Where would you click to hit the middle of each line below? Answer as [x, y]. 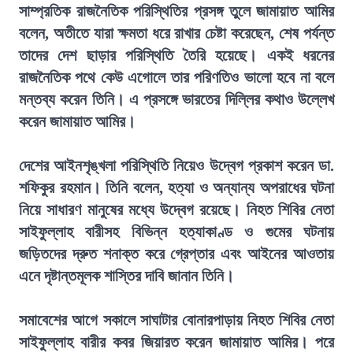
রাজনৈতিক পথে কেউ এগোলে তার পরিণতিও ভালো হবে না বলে [176, 77]
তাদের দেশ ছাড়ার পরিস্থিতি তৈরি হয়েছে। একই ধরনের [176, 55]
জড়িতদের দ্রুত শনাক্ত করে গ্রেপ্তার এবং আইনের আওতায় [176, 254]
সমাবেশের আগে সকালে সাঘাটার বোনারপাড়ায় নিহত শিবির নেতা [176, 320]
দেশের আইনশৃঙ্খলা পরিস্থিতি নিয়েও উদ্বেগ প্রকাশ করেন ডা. [176, 165]
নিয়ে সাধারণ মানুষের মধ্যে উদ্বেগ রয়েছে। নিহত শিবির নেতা [176, 210]
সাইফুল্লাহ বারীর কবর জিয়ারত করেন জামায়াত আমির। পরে [176, 342]
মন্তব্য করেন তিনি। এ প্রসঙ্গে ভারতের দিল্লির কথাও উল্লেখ [176, 99]
